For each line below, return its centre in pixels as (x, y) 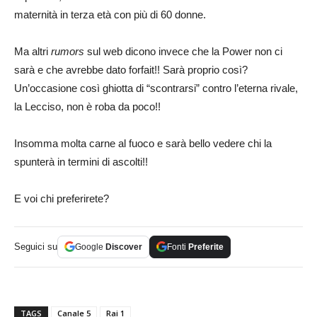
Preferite (206, 247)
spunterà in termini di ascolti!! (81, 161)
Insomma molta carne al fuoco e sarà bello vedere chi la (143, 143)
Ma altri (33, 51)
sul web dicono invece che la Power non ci (185, 51)
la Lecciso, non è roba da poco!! (87, 106)
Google (90, 247)
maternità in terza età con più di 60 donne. (110, 14)
